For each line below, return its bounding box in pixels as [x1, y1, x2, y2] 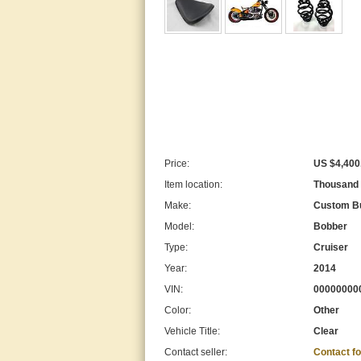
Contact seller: [164, 346, 227, 358]
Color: [164, 305, 191, 316]
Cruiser [313, 242, 348, 253]
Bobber [313, 221, 347, 232]
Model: [164, 221, 194, 232]
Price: [164, 158, 189, 169]
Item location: [164, 179, 222, 190]
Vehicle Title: [164, 326, 220, 337]
